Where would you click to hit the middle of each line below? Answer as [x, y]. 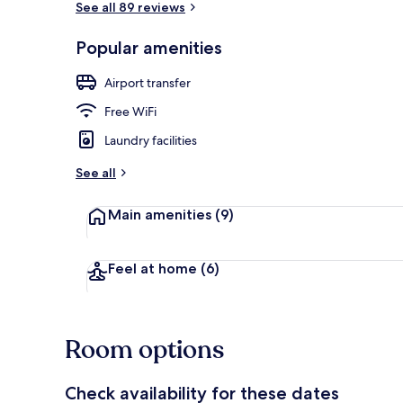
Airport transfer [148, 82]
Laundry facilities [151, 140]
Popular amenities [149, 47]
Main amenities [160, 214]
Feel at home [152, 268]
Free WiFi [130, 111]
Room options [144, 349]
